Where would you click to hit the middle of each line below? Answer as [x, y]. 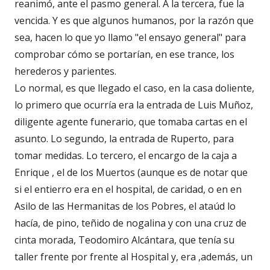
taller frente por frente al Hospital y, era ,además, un [133, 256]
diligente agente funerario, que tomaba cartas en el [131, 121]
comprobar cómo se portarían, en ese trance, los [124, 54]
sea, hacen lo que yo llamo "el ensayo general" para [130, 37]
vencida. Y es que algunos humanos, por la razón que [134, 20]
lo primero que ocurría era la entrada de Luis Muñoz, [134, 105]
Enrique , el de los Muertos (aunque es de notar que [131, 172]
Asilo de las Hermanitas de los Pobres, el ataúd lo [125, 206]
